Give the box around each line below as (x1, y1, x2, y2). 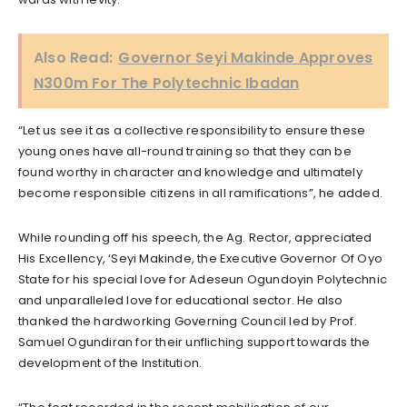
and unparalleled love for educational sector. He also (18, 291, 343, 309)
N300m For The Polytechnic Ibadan (34, 72, 300, 94)
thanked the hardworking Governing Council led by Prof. (18, 312, 357, 330)
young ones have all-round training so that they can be (18, 142, 352, 160)
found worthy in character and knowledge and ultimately (18, 163, 362, 181)
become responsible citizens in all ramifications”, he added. (18, 184, 383, 202)
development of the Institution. (18, 353, 203, 372)
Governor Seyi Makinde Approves (118, 46, 373, 68)
